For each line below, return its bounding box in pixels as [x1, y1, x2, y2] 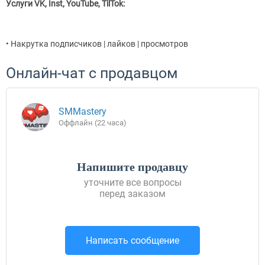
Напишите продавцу [77, 160, 188, 173]
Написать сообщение [86, 235, 179, 246]
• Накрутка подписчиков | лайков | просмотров [6, 39, 188, 49]
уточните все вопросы [83, 177, 182, 188]
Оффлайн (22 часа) [59, 118, 127, 127]
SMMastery [59, 106, 106, 117]
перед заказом [99, 188, 166, 199]
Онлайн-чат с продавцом [6, 64, 178, 82]
